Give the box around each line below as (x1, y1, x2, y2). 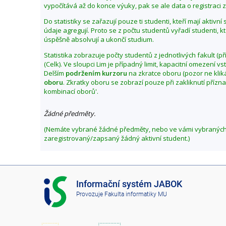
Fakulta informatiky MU (104, 191, 167, 198)
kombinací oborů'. (44, 86, 98, 96)
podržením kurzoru (66, 68, 127, 78)
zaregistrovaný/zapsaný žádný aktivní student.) (44, 133, 190, 143)
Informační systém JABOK (76, 178, 182, 189)
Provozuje (76, 191, 104, 198)
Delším (44, 68, 66, 78)
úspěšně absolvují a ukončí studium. (44, 34, 154, 44)
